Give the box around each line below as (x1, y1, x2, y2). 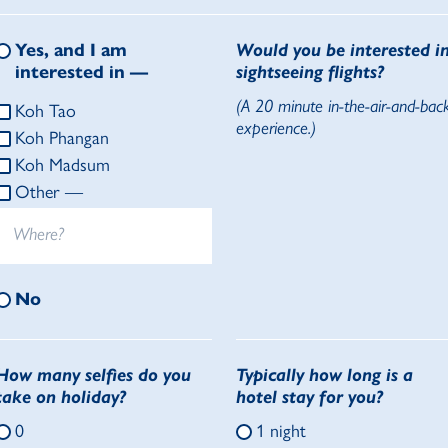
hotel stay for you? (236, 386, 383, 409)
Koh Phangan (15, 127, 109, 150)
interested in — (15, 61, 148, 84)
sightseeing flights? (236, 61, 384, 84)
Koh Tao (15, 100, 76, 123)
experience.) (236, 117, 316, 139)
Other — (15, 181, 83, 204)
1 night (256, 420, 306, 443)
